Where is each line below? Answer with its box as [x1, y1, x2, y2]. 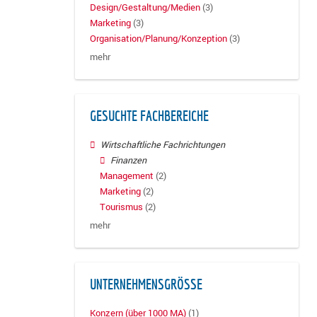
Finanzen [110, 154, 147, 166]
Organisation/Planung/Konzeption [90, 33, 227, 45]
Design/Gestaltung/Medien [90, 1, 200, 14]
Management [100, 169, 154, 182]
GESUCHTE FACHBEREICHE [90, 108, 209, 124]
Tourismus [100, 201, 143, 214]
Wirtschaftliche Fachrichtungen [100, 138, 226, 151]
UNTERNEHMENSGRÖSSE [90, 276, 197, 292]
